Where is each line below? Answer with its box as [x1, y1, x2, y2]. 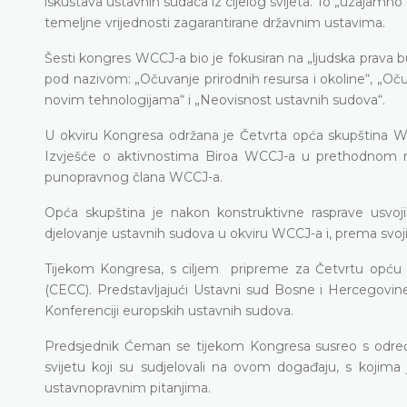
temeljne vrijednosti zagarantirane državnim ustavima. [45, 14, 385, 31]
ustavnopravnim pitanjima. [45, 379, 211, 396]
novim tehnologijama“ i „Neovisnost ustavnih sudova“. [45, 91, 385, 108]
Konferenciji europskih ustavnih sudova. [45, 302, 293, 319]
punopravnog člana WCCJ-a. [45, 168, 223, 185]
